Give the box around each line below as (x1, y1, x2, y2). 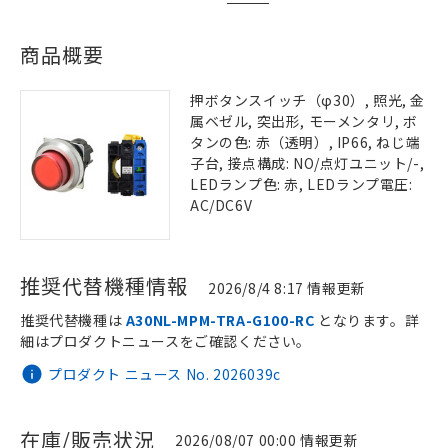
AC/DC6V (190, 195, 253, 215)
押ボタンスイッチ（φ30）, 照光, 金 (190, 90, 426, 110)
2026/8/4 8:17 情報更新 (208, 278, 366, 298)
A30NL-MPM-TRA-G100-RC (125, 310, 315, 330)
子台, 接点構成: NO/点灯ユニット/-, (190, 153, 425, 173)
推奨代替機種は (20, 310, 126, 330)
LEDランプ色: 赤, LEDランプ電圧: (190, 174, 413, 194)
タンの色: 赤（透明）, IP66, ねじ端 (190, 132, 421, 152)
